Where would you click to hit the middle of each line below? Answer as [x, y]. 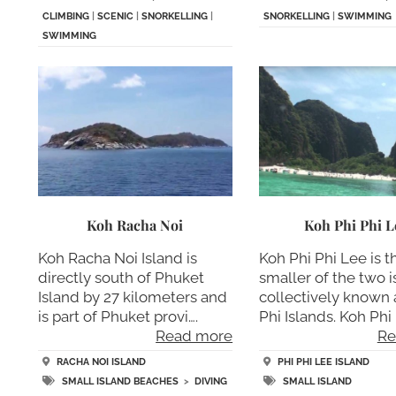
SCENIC [115, 16]
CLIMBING [65, 16]
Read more [194, 336]
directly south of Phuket [121, 278]
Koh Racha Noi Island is [117, 259]
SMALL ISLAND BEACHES [120, 381]
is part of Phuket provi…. [118, 317]
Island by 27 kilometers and [132, 297]
